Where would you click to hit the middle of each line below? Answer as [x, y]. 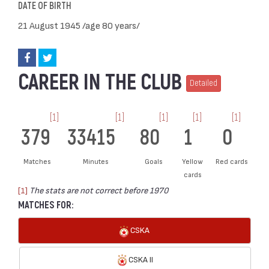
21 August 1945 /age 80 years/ [79, 25]
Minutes [95, 161]
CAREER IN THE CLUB [102, 83]
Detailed [204, 83]
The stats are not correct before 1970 [99, 190]
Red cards [231, 161]
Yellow [193, 161]
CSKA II [140, 259]
